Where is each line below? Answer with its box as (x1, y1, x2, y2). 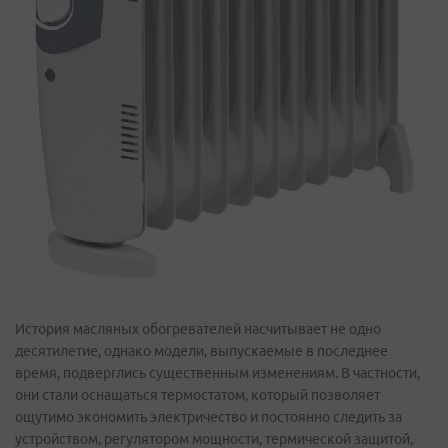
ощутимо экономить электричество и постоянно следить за (15, 409, 402, 426)
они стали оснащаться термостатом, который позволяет (15, 387, 380, 404)
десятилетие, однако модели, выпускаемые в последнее (15, 343, 388, 360)
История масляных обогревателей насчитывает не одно (15, 321, 381, 338)
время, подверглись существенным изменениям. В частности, (15, 365, 420, 382)
